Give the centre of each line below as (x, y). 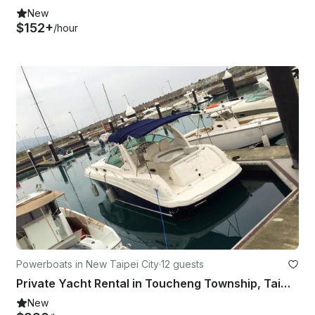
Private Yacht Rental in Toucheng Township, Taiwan (285, 283)
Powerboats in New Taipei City (88, 264)
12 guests (182, 264)
